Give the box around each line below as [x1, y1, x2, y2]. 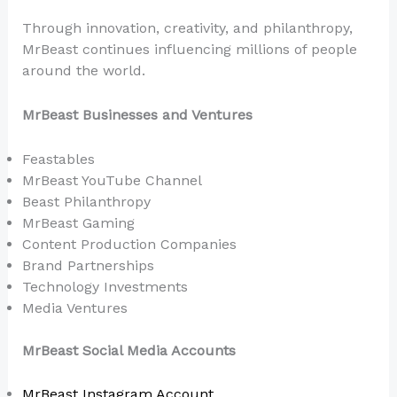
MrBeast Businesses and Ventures [21, 106, 253, 124]
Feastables [21, 150, 95, 167]
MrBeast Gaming [21, 214, 135, 231]
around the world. [21, 62, 145, 80]
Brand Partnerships [21, 256, 154, 274]
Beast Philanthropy [21, 192, 151, 210]
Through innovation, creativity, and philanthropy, [21, 19, 353, 37]
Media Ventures [21, 299, 128, 316]
